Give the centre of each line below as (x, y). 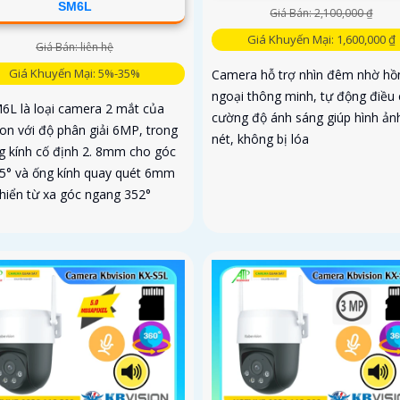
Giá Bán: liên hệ (75, 46)
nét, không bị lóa (260, 139)
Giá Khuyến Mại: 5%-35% (75, 73)
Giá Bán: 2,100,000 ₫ (321, 13)
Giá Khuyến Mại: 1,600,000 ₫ (321, 40)
